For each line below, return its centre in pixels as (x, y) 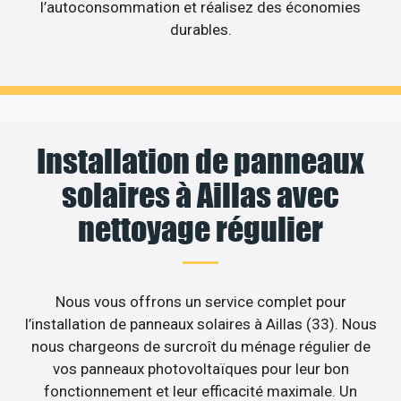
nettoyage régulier (200, 230)
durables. (200, 29)
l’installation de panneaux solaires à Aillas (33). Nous (200, 324)
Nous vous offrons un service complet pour (200, 302)
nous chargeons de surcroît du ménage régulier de (200, 347)
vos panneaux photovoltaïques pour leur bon (200, 369)
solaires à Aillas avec (200, 196)
